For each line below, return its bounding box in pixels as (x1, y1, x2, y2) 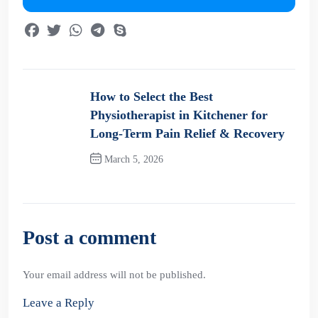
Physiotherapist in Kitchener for (90, 108, 268, 122)
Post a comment (23, 226, 156, 248)
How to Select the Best (90, 89, 213, 104)
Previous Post (107, 177, 169, 188)
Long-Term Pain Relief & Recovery (90, 126, 285, 141)
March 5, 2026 (102, 154, 163, 165)
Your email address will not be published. (23, 269, 206, 280)
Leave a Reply (23, 296, 94, 309)
